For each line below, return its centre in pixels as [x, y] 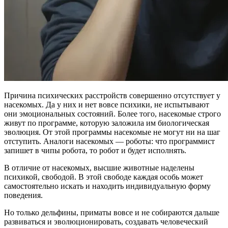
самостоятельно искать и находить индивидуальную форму [107, 186]
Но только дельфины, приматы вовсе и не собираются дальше [112, 212]
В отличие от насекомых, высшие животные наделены [99, 167]
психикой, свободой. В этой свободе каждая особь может [104, 177]
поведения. [23, 195]
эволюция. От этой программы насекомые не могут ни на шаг [112, 132]
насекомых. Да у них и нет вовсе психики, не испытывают [107, 104]
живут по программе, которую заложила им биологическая [107, 123]
